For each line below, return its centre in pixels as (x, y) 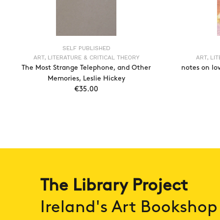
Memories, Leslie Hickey (86, 78)
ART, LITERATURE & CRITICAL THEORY (86, 57)
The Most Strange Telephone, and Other (86, 68)
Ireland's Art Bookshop (129, 207)
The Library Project (114, 186)
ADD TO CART (94, 110)
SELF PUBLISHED (86, 48)
